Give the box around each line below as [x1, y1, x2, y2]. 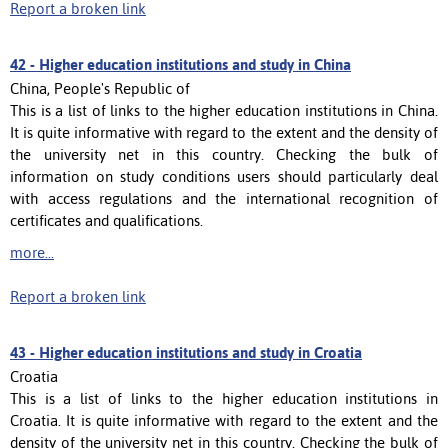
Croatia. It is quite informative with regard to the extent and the [10, 411, 438, 429]
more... [10, 243, 54, 261]
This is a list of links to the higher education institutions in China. [10, 101, 438, 119]
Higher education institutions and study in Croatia [39, 343, 362, 361]
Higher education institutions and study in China [39, 55, 351, 73]
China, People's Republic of [10, 79, 190, 97]
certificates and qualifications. [10, 211, 203, 229]
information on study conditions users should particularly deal [10, 167, 438, 185]
